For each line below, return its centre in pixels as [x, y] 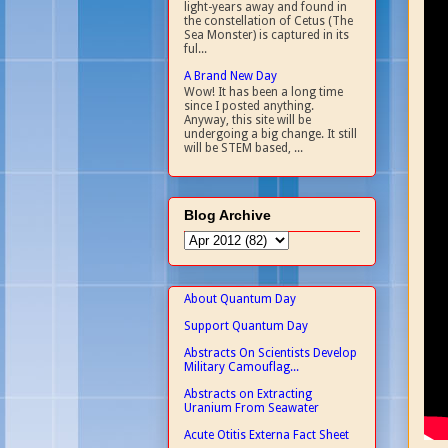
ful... [195, 48]
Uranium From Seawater [251, 407]
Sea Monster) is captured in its [266, 34]
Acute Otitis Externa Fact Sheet [266, 434]
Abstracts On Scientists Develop [270, 352]
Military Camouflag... [241, 366]
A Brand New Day [230, 75]
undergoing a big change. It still [270, 134]
